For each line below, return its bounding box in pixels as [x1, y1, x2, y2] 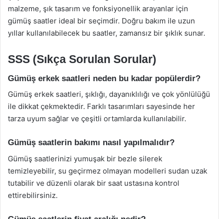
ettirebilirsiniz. [8, 190, 58, 200]
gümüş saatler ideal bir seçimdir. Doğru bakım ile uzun [8, 16, 195, 25]
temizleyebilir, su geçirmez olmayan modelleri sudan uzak [8, 166, 207, 175]
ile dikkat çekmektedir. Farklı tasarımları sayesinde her [8, 102, 195, 111]
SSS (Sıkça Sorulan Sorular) [8, 53, 156, 66]
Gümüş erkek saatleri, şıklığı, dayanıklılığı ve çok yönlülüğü [8, 89, 210, 99]
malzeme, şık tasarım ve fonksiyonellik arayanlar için [8, 4, 188, 13]
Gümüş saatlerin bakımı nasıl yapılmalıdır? [8, 138, 175, 147]
